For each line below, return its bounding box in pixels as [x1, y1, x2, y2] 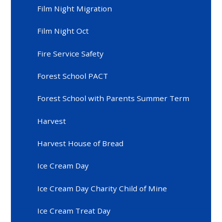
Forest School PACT [37, 70, 109, 81]
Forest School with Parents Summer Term [37, 93, 190, 104]
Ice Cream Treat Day [37, 206, 111, 216]
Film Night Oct [37, 26, 89, 36]
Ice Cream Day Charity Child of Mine [37, 183, 167, 193]
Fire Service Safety [37, 48, 104, 58]
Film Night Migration [37, 3, 112, 13]
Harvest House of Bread [37, 138, 124, 148]
